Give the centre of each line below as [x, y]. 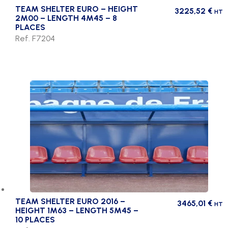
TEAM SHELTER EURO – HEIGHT [77, 9]
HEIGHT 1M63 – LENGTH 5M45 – [77, 210]
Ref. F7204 [35, 38]
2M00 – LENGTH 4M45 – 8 [66, 18]
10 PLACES [35, 219]
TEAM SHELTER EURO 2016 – [70, 201]
